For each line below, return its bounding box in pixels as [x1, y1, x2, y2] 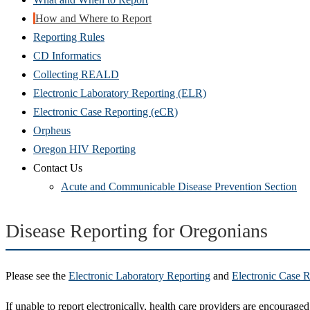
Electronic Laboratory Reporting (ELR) [33, 86, 206, 99]
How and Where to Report [35, 12, 152, 24]
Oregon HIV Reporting [33, 143, 136, 155]
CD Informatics [33, 49, 101, 62]
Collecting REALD [33, 68, 119, 80]
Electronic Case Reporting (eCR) [33, 105, 178, 118]
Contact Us [33, 161, 82, 174]
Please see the [6, 269, 69, 282]
